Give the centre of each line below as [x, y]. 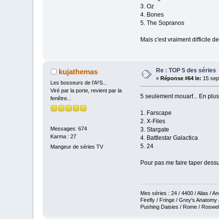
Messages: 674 [69, 128]
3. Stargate [154, 130]
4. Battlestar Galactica [169, 138]
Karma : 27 [64, 136]
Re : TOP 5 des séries [186, 71]
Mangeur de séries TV [77, 147]
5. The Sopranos [162, 23]
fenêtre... [61, 99]
